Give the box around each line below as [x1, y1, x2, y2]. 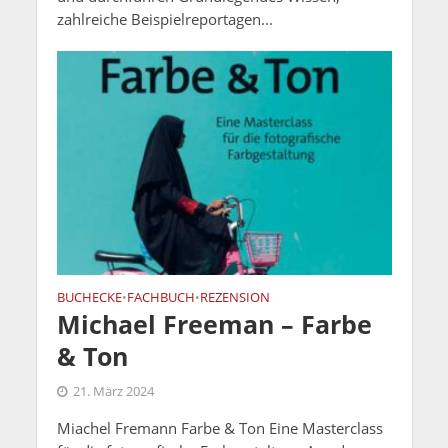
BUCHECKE [56, 288, 122, 306]
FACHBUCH [126, 288, 195, 306]
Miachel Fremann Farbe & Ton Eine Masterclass [56, 417, 383, 438]
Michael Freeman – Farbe [56, 306, 372, 341]
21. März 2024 [72, 382, 154, 400]
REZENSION [199, 288, 270, 306]
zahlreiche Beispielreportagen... [56, 9, 273, 30]
